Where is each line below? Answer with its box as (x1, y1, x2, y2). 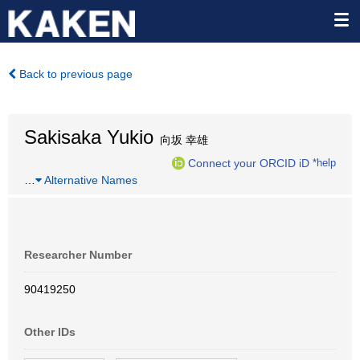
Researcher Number (24, 248, 132, 261)
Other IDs (24, 325, 76, 338)
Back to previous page (16, 67, 133, 80)
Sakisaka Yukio (24, 126, 153, 148)
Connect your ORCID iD (188, 156, 309, 170)
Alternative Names (42, 174, 137, 186)
